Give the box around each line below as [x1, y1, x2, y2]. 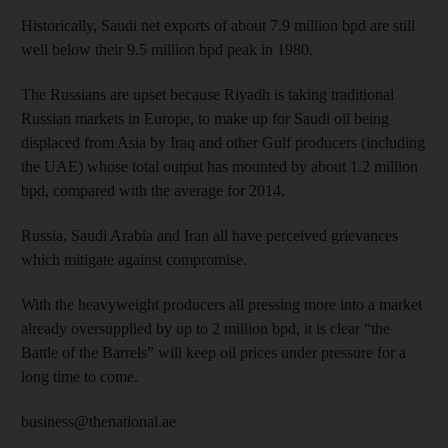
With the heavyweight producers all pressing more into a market [21, 295, 422, 313]
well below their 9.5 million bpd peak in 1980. [21, 40, 313, 58]
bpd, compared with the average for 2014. [21, 181, 285, 199]
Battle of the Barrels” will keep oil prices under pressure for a [21, 343, 406, 361]
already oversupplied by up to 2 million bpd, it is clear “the [21, 319, 390, 337]
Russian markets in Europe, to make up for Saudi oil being [21, 109, 389, 127]
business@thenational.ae [21, 412, 176, 430]
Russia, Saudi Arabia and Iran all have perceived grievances [21, 226, 398, 244]
